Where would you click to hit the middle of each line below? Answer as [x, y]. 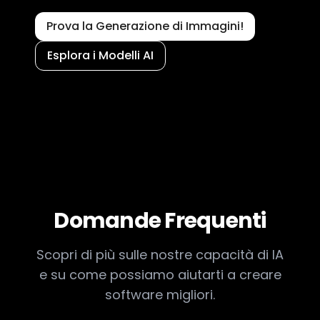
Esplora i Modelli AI [100, 55]
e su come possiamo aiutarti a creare [160, 275]
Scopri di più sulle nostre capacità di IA [160, 255]
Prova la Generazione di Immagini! [145, 26]
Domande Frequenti [160, 221]
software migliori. [160, 295]
